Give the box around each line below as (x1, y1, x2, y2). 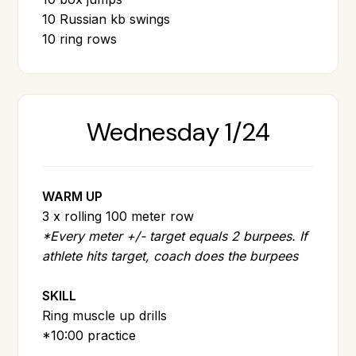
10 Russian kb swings (42, 10, 171, 27)
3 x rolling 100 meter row (42, 207, 195, 224)
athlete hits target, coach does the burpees (42, 247, 299, 264)
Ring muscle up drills (42, 307, 168, 323)
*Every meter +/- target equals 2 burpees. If (42, 227, 308, 244)
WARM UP (42, 188, 103, 204)
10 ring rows (42, 30, 118, 47)
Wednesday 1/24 (86, 114, 270, 149)
